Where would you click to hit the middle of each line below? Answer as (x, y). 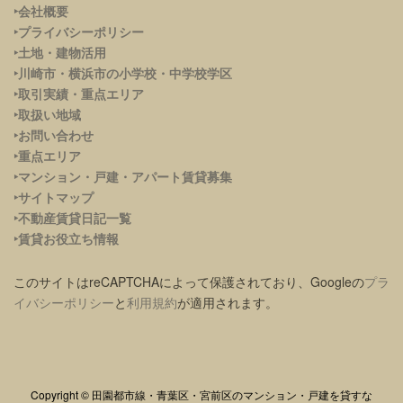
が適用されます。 (228, 302)
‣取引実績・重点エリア (79, 93)
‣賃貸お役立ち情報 (66, 238)
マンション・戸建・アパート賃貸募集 (125, 176)
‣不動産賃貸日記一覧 (72, 217)
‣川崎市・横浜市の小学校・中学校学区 (123, 72)
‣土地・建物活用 (60, 52)
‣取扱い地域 (47, 114)
